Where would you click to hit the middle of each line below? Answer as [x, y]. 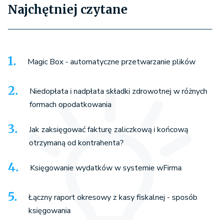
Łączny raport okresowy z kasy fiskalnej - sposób [113, 198]
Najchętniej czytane [68, 10]
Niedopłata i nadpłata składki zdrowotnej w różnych [118, 92]
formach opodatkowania [70, 105]
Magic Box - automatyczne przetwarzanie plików [111, 62]
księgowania [50, 211]
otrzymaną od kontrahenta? [76, 143]
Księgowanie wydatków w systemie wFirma [106, 168]
